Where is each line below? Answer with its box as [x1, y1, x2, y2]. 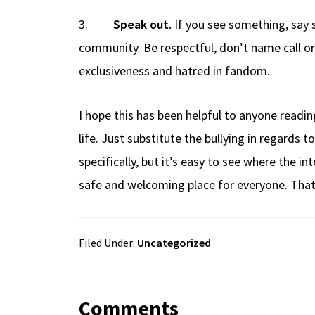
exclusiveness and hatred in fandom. [79, 62, 270, 79]
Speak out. [113, 15, 172, 32]
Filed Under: [79, 235, 137, 250]
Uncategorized [137, 235, 211, 250]
